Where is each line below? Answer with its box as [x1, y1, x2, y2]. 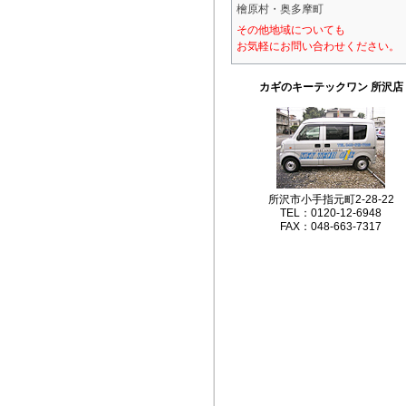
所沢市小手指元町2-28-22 [267, 193, 394, 206]
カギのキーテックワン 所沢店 [258, 81, 403, 93]
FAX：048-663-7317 [280, 220, 382, 233]
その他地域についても [237, 24, 345, 36]
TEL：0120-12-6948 [280, 207, 382, 219]
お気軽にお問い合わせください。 [237, 40, 400, 53]
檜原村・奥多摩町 [237, 3, 324, 15]
